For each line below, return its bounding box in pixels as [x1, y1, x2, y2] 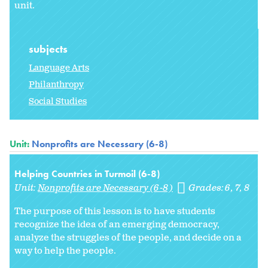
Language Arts [29, 62, 89, 74]
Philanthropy [29, 79, 84, 91]
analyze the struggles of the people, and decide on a [14, 232, 242, 245]
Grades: [188, 182, 226, 195]
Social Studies [29, 96, 87, 108]
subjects [29, 42, 70, 56]
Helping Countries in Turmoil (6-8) [14, 167, 160, 181]
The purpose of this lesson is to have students [14, 205, 215, 218]
